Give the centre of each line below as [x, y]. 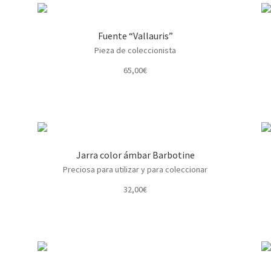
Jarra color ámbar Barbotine [135, 155]
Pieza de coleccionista [135, 50]
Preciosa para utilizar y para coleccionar [135, 169]
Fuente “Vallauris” [135, 35]
